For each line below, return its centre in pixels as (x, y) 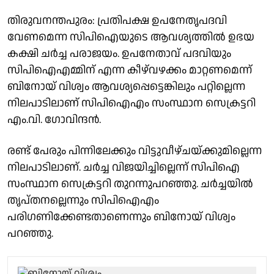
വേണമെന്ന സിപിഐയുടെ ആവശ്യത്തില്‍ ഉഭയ (131, 37)
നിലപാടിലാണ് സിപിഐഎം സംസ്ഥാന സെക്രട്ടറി (131, 103)
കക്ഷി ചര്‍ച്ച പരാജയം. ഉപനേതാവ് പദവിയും (119, 53)
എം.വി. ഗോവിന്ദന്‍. (54, 119)
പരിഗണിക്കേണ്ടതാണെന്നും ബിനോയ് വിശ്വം (121, 217)
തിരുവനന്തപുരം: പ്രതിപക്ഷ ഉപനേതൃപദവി (117, 20)
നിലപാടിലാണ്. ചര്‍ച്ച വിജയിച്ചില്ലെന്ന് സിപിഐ (124, 167)
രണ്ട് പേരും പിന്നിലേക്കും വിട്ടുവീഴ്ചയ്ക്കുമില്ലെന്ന (135, 150)
